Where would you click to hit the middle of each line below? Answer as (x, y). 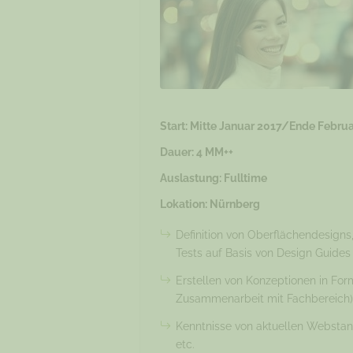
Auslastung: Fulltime (213, 178)
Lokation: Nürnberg (210, 204)
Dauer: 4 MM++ (196, 152)
